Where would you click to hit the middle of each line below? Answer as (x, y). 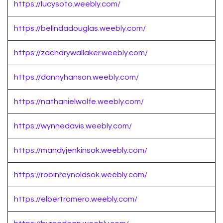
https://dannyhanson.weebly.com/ (76, 77)
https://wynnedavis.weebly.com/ (73, 126)
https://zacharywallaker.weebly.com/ (81, 53)
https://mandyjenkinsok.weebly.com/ (81, 151)
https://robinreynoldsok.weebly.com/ (81, 175)
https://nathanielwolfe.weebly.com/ (79, 102)
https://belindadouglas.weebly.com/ (80, 29)
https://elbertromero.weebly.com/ (76, 199)
